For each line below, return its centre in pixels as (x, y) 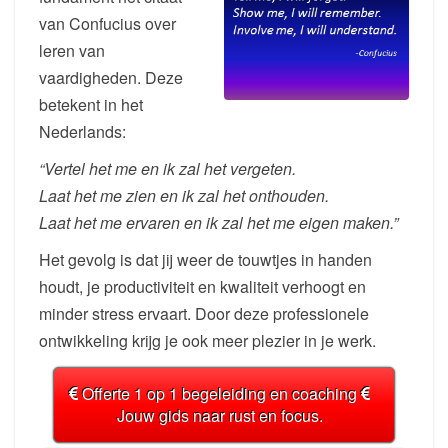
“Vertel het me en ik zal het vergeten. (167, 169)
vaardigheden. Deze (111, 78)
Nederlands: (82, 132)
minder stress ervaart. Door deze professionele (204, 314)
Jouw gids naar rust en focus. (219, 416)
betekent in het (91, 105)
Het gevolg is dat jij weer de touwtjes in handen (205, 260)
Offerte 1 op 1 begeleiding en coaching (219, 394)
